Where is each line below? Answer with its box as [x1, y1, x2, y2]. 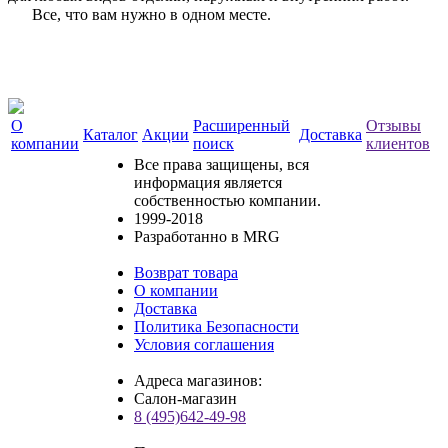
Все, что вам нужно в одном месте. [32, 5, 271, 23]
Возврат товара [134, 263, 238, 281]
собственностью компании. [134, 191, 321, 209]
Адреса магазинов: [134, 371, 262, 389]
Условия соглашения [134, 335, 274, 353]
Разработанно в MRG [134, 227, 280, 245]
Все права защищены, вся [134, 155, 309, 173]
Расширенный [193, 116, 290, 134]
